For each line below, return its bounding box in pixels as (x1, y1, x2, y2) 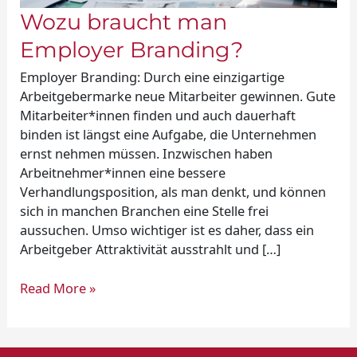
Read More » (20, 278, 96, 297)
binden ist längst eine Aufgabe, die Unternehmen (20, 125, 317, 144)
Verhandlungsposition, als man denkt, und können (20, 182, 327, 202)
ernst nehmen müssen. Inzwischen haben (20, 144, 273, 163)
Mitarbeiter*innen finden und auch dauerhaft (20, 106, 296, 125)
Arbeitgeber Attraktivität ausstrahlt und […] (20, 240, 281, 259)
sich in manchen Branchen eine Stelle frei (20, 202, 269, 221)
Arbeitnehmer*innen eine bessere (20, 163, 226, 182)
